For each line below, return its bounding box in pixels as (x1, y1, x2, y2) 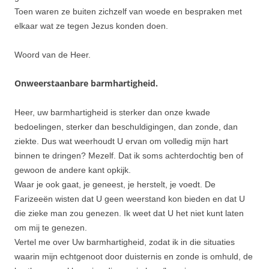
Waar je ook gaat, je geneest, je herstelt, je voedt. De (14, 179, 216, 189)
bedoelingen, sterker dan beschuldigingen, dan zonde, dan (14, 121, 238, 131)
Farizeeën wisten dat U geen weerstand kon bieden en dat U (14, 193, 245, 204)
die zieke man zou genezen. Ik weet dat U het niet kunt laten (14, 208, 244, 218)
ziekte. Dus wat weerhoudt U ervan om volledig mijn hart (14, 136, 228, 146)
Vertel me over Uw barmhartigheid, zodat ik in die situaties (14, 237, 235, 247)
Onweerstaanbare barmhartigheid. (14, 77, 158, 89)
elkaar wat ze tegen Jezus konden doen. (14, 20, 168, 31)
